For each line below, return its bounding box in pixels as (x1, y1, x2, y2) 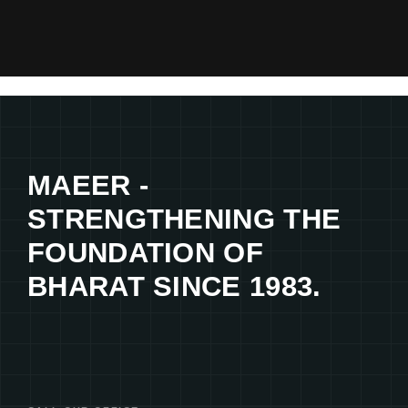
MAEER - (27, 169, 149, 201)
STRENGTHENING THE (27, 203, 342, 235)
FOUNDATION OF (27, 237, 264, 269)
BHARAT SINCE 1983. (27, 270, 321, 302)
